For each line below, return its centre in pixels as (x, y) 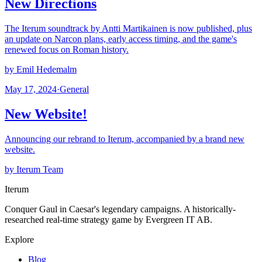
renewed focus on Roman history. (67, 50)
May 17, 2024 (31, 89)
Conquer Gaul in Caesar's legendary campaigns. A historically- (120, 209)
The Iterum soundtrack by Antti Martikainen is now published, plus (128, 29)
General (74, 89)
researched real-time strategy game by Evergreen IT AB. (108, 220)
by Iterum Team (34, 169)
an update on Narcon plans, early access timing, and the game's (121, 39)
